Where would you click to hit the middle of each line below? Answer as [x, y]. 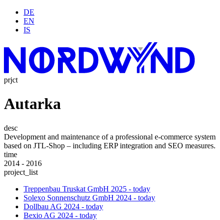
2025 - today [131, 189]
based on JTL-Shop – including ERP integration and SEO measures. [110, 145]
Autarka [32, 104]
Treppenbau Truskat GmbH [66, 189]
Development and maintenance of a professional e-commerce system [110, 137]
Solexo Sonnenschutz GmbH [69, 197]
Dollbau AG [43, 206]
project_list [21, 172]
